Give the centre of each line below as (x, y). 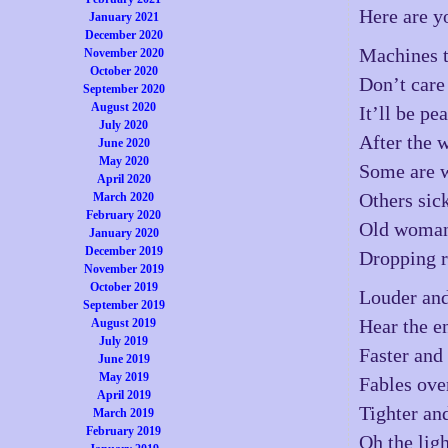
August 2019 (124, 323)
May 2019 (123, 377)
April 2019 (123, 395)
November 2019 (123, 269)
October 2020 (123, 71)
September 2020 (123, 89)
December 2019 (123, 251)
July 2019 (124, 341)
